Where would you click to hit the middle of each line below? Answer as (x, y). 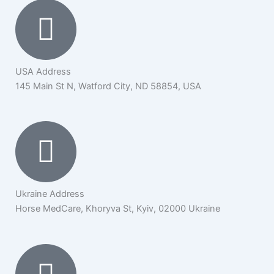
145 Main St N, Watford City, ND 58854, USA (108, 86)
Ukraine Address (50, 194)
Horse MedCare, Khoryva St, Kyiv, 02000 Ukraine (118, 209)
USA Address (43, 71)
